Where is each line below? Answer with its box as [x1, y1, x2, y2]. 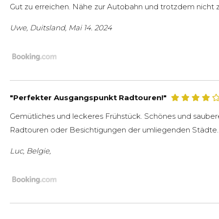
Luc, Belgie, [10, 146, 51, 155]
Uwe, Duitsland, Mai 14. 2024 [10, 23, 112, 33]
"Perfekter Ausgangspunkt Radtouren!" [10, 92, 167, 102]
